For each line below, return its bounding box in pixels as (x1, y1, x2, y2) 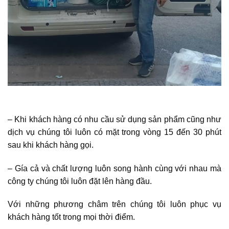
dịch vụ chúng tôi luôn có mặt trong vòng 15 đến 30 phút (8, 127, 221, 136)
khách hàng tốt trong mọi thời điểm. (8, 213, 135, 222)
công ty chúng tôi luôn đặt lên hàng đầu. (8, 176, 152, 186)
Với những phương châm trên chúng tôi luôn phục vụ (8, 200, 221, 209)
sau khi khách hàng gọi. (8, 140, 94, 149)
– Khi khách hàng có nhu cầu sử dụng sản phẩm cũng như (8, 114, 221, 124)
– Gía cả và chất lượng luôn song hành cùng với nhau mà (8, 164, 221, 173)
